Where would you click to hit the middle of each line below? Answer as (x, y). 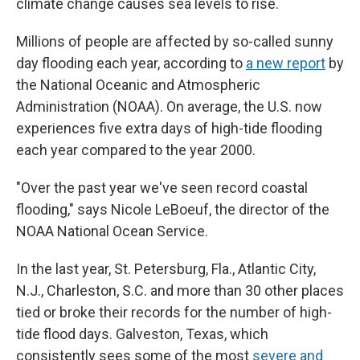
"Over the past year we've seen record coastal (162, 188)
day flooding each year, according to (131, 63)
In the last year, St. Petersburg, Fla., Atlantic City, (166, 269)
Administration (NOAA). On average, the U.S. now (169, 106)
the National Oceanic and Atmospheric (138, 85)
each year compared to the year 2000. (136, 150)
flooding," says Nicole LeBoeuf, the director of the (173, 209)
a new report (286, 63)
